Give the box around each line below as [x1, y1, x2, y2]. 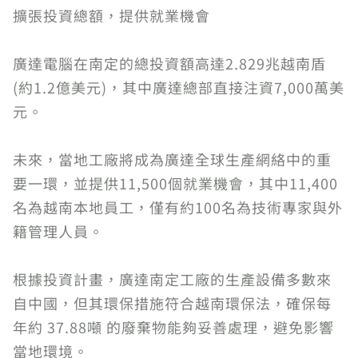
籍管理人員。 [13, 220, 104, 241]
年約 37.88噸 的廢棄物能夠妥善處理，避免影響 [13, 316, 334, 337]
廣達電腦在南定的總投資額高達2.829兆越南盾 [13, 52, 326, 74]
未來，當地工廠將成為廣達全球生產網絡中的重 [13, 148, 332, 169]
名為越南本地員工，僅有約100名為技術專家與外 [13, 196, 343, 217]
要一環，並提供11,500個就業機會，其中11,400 [13, 172, 338, 193]
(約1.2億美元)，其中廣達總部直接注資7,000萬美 [13, 76, 344, 97]
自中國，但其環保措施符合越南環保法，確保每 [13, 292, 332, 313]
